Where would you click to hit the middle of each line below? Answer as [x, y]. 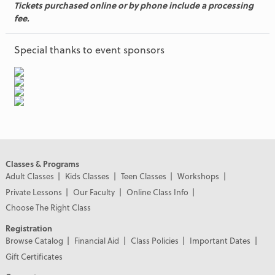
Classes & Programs [42, 164]
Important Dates [220, 241]
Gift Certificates [34, 256]
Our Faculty [94, 192]
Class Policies [154, 241]
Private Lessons [33, 192]
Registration [29, 228]
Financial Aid [97, 241]
